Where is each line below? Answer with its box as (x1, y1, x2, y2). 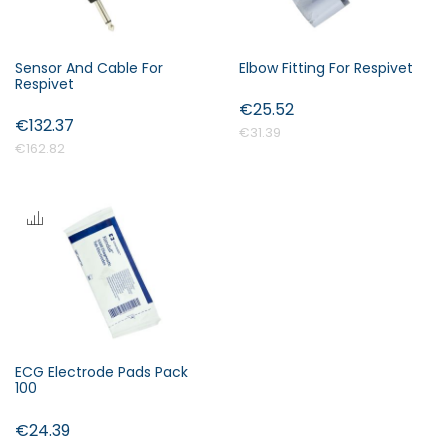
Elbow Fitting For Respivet (239, 57, 413, 78)
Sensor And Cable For (15, 57, 163, 78)
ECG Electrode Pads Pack (15, 362, 188, 383)
